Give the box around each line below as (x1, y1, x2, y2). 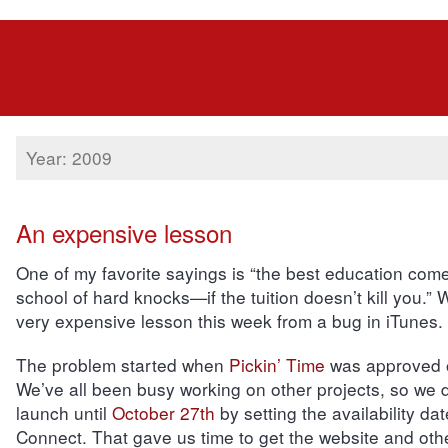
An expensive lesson (15, 215, 232, 250)
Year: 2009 (25, 145, 112, 170)
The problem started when (15, 352, 229, 377)
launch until (15, 400, 112, 425)
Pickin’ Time (228, 352, 325, 377)
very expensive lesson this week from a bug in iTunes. (15, 308, 443, 333)
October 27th (111, 400, 215, 425)
